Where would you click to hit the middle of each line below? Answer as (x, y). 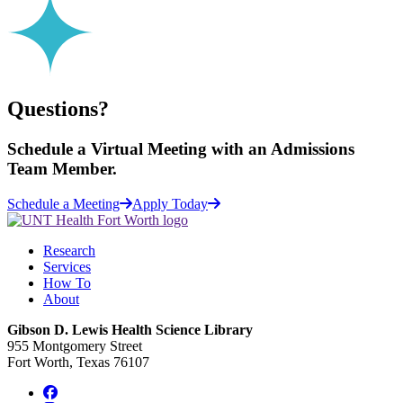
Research (69, 250)
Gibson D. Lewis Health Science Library (130, 329)
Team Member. (62, 169)
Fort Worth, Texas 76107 (78, 362)
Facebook (85, 391)
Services (67, 266)
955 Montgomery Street (75, 345)
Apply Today (170, 203)
